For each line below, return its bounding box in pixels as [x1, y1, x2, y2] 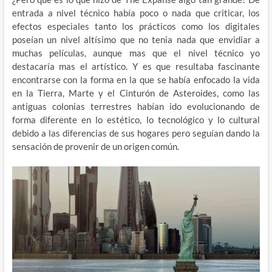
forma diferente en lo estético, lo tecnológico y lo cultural [12, 114, 260, 125]
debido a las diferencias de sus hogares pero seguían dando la [12, 127, 260, 138]
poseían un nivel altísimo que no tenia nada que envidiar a [12, 33, 260, 45]
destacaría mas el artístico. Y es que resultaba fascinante [12, 60, 260, 72]
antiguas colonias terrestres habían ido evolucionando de [12, 100, 260, 112]
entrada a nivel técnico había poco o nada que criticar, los [12, 7, 260, 18]
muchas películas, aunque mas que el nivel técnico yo [12, 47, 260, 58]
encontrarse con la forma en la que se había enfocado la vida [12, 73, 260, 85]
